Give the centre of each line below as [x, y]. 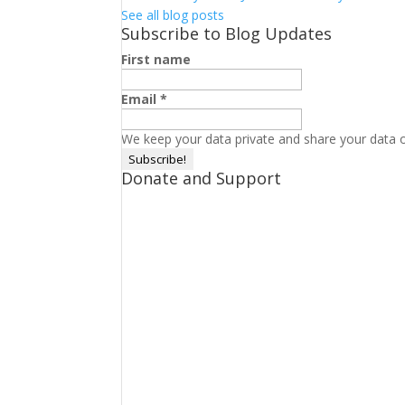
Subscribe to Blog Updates [227, 33]
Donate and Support [202, 178]
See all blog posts [173, 14]
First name [156, 59]
